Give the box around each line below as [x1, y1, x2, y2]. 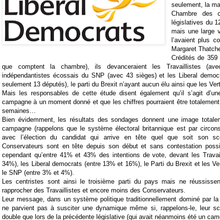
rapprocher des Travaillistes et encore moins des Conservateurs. [2, 187, 186, 194]
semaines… [2, 107, 36, 115]
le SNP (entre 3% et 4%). [2, 169, 74, 177]
